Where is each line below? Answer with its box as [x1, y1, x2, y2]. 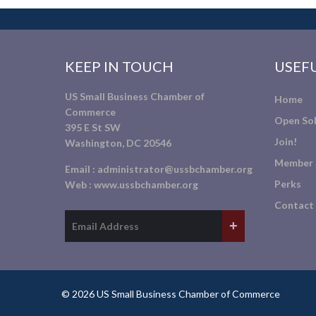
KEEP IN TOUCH [65, 58, 174, 75]
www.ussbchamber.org [94, 178, 198, 190]
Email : [65, 163, 97, 175]
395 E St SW [65, 121, 121, 133]
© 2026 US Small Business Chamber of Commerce [61, 288, 280, 300]
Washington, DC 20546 [65, 137, 171, 149]
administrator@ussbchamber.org [97, 163, 253, 175]
